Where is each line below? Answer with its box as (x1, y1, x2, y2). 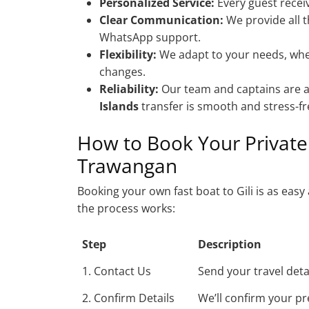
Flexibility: (99, 46, 157, 62)
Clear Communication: (99, 12, 223, 28)
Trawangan (77, 152, 177, 179)
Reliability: (99, 81, 159, 97)
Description (198, 236, 261, 252)
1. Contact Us (82, 263, 151, 279)
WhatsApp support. (99, 29, 201, 45)
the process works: (77, 200, 175, 216)
